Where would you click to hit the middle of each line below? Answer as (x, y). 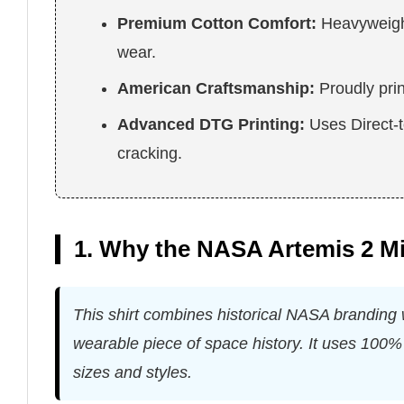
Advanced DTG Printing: (211, 125)
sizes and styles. (133, 373)
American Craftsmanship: (216, 89)
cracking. (150, 154)
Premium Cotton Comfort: (217, 24)
